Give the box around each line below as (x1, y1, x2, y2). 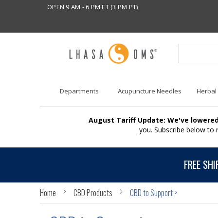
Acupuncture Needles (118, 87, 182, 96)
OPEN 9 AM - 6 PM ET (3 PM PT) (47, 2, 138, 11)
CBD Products (73, 186, 114, 199)
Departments (59, 87, 99, 96)
